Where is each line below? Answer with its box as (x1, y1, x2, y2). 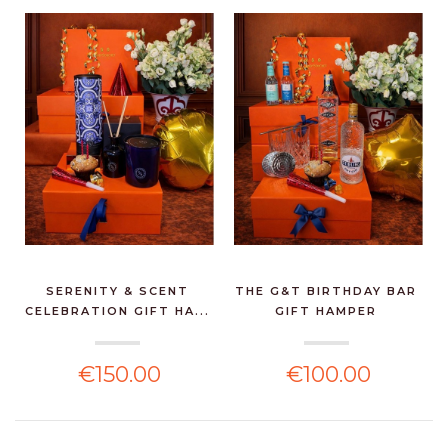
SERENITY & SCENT (45, 284, 189, 299)
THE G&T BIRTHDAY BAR (235, 284, 418, 299)
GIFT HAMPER (275, 304, 378, 319)
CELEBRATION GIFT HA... (24, 304, 210, 319)
